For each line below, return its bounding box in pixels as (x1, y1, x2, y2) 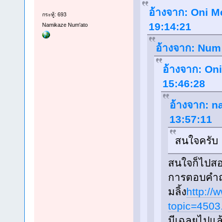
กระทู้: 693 (42, 11, 66, 18)
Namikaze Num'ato (42, 22, 88, 28)
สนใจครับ (174, 134, 218, 146)
